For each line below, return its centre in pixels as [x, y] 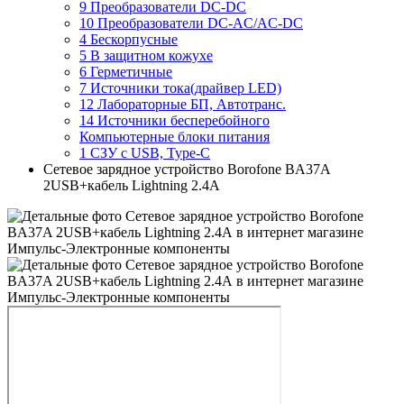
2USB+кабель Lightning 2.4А [132, 185]
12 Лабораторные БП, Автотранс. [183, 104]
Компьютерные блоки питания [174, 137]
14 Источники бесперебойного [174, 120]
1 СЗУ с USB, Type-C [145, 153]
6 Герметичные [126, 72]
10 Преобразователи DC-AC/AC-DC [191, 23]
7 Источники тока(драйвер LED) [180, 88]
